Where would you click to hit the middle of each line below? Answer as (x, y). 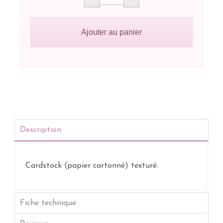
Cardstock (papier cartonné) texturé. (92, 166)
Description (41, 130)
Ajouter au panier (111, 32)
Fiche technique (48, 203)
